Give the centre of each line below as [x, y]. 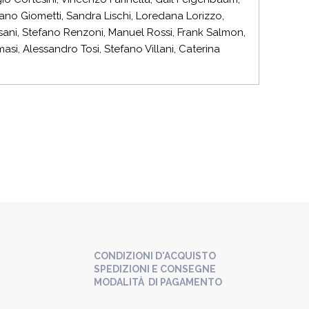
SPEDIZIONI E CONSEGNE [155, 269]
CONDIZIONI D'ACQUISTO [155, 256]
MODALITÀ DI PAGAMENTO [158, 282]
